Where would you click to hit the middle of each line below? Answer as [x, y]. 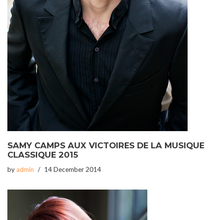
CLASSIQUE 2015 [43, 155]
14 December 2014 [73, 169]
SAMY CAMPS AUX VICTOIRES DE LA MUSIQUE [106, 145]
